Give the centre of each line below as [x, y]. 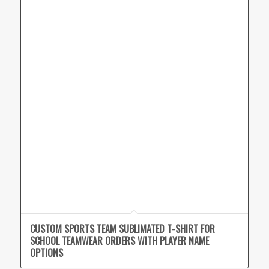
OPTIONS [46, 252]
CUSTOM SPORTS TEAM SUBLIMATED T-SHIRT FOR [122, 228]
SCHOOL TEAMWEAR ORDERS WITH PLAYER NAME [119, 240]
